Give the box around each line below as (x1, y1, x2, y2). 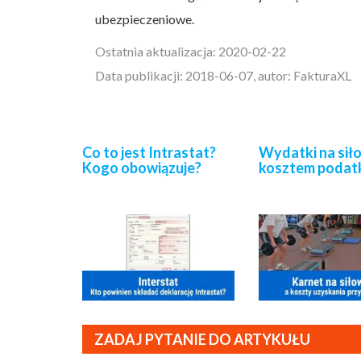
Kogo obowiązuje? (82, 159, 201, 177)
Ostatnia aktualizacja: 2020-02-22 (95, 43, 286, 59)
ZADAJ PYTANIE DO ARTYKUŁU (94, 330, 310, 348)
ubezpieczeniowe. (95, 10, 194, 27)
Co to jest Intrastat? (82, 143, 216, 162)
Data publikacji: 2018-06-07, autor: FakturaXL (95, 67, 351, 83)
